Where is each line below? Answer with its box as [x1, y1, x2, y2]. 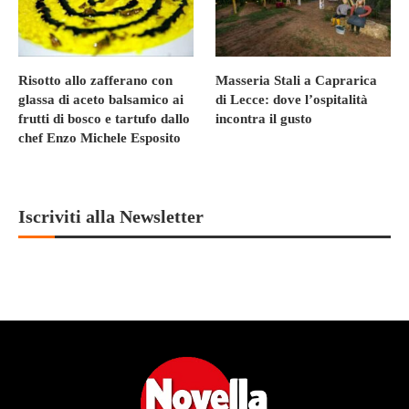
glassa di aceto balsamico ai [18, 92, 184, 108]
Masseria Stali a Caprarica [215, 73, 378, 89]
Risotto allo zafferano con [18, 73, 173, 89]
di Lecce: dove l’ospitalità [215, 92, 369, 108]
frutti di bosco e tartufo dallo [18, 111, 190, 127]
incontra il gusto [215, 111, 313, 127]
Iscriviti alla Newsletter [18, 206, 204, 227]
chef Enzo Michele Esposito [18, 131, 181, 146]
